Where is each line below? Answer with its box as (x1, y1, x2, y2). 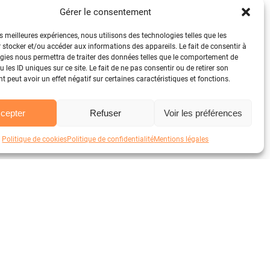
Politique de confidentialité (67, 135, 154, 143)
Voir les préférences (163, 107, 242, 118)
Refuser (89, 107, 121, 118)
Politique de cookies (2, 135, 67, 143)
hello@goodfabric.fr (130, 246, 205, 256)
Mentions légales (154, 135, 209, 143)
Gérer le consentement (59, 7, 151, 17)
